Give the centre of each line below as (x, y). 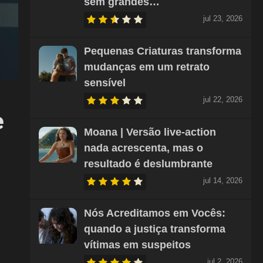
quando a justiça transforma (154, 229)
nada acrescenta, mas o (143, 148)
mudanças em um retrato (146, 67)
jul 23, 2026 (222, 18)
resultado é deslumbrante (148, 164)
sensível (104, 83)
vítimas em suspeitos (137, 245)
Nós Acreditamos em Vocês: (154, 213)
